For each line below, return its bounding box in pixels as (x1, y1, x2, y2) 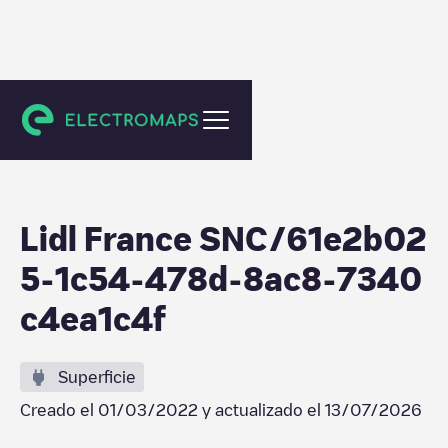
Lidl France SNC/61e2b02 (20, 222, 427, 254)
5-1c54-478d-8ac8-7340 (20, 262, 422, 294)
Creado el (20, 402, 98, 418)
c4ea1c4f (20, 302, 166, 334)
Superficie (58, 369, 136, 385)
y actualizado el (198, 402, 325, 418)
